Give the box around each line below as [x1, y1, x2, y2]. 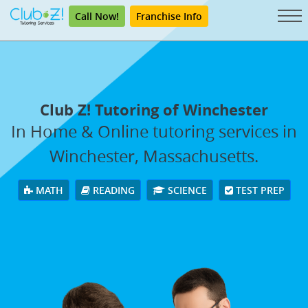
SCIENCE [164, 183, 207, 197]
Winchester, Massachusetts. [49, 144, 258, 167]
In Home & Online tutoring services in [11, 120, 297, 142]
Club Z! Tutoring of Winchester [40, 98, 268, 120]
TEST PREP [232, 183, 285, 197]
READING [89, 183, 135, 197]
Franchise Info [136, 10, 202, 23]
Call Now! [75, 10, 119, 23]
